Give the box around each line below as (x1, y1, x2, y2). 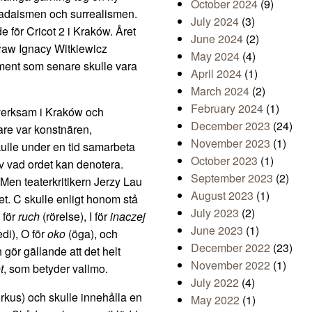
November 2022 (191, 257, 270, 274)
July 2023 (191, 205, 239, 221)
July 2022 (191, 274, 239, 291)
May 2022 (191, 292, 240, 309)
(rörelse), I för (40, 208, 110, 225)
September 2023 (191, 170, 273, 187)
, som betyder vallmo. (3, 260, 108, 277)
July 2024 (191, 13, 239, 30)
